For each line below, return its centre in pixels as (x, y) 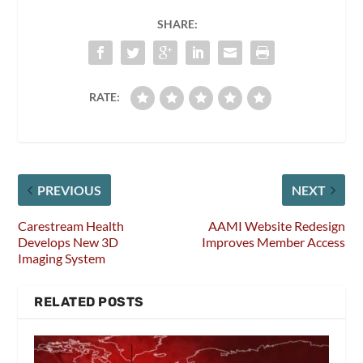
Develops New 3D (68, 242)
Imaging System (62, 258)
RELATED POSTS (89, 302)
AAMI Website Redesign (276, 226)
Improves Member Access (273, 242)
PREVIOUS (70, 190)
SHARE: (177, 24)
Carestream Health (71, 226)
